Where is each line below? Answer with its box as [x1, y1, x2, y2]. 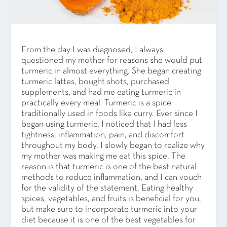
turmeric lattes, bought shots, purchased [21, 77, 170, 86]
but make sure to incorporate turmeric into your [21, 205, 198, 214]
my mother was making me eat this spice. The [21, 152, 186, 161]
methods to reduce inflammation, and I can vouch [21, 173, 202, 182]
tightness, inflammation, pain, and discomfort [21, 130, 185, 139]
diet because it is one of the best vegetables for [21, 215, 196, 224]
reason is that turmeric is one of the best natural [21, 162, 197, 171]
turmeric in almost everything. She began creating [21, 66, 202, 75]
